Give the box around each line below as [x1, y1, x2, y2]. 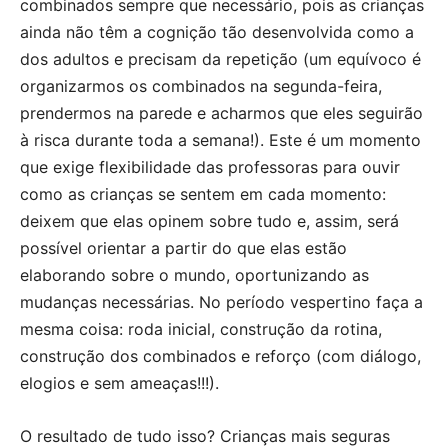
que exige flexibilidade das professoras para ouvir [20, 156, 400, 177]
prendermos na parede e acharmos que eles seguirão [20, 102, 423, 123]
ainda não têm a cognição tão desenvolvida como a [20, 21, 414, 42]
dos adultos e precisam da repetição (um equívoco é [20, 48, 421, 69]
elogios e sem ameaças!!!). [20, 372, 219, 393]
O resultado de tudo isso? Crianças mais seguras [20, 425, 390, 446]
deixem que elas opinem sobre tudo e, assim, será [20, 210, 399, 231]
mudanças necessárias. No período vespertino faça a [20, 291, 423, 312]
